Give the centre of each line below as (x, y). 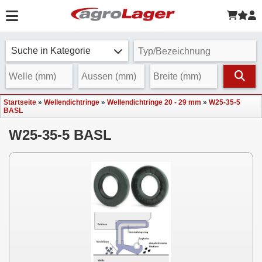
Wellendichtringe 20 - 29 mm (154, 102)
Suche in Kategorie (51, 51)
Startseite (20, 102)
